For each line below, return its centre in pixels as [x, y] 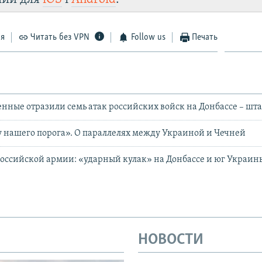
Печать [205, 38]
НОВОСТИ [171, 240]
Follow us [148, 38]
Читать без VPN [60, 38]
